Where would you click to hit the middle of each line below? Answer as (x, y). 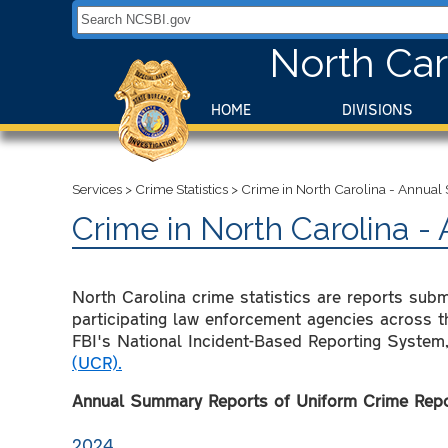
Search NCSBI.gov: (139, 12)
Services (97, 188)
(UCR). (97, 361)
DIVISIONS (377, 109)
